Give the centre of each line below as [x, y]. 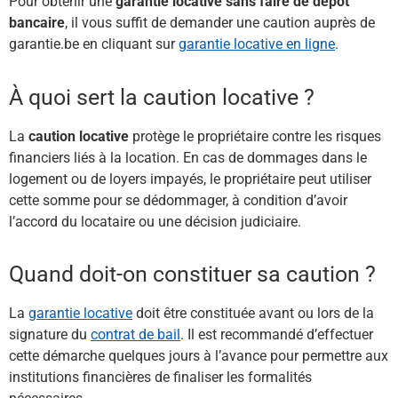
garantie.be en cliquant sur [94, 44]
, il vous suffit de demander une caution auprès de [220, 23]
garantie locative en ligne [257, 44]
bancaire [37, 23]
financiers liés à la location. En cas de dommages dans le [188, 157]
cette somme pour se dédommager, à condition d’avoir [178, 200]
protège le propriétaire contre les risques [255, 136]
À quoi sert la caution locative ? [162, 97]
